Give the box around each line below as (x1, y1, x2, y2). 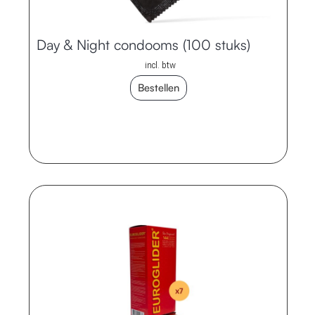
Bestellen (137, 80, 179, 94)
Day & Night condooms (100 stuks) (37, 36, 250, 54)
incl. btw (144, 60, 176, 71)
